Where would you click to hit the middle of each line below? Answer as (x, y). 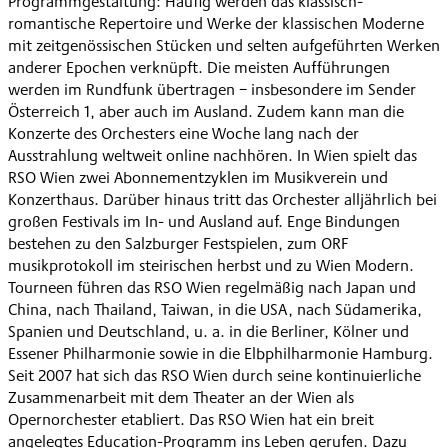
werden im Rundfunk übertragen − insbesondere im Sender (212, 89)
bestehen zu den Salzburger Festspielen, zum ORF (178, 243)
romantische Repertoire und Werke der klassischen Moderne (216, 23)
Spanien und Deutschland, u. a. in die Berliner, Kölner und (208, 331)
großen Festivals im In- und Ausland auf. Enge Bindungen (204, 221)
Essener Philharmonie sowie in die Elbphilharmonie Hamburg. (220, 353)
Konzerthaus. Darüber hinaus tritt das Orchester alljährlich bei (222, 199)
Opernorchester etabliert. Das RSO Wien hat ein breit (191, 419)
